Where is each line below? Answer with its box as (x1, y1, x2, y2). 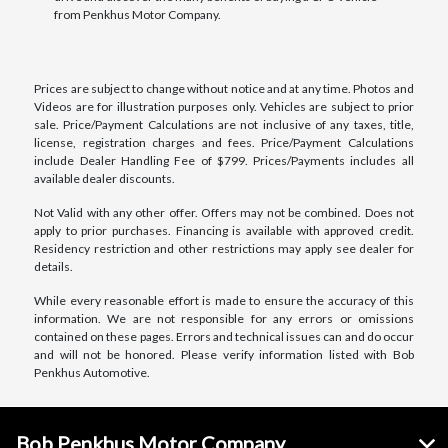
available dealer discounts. (34, 170, 176, 186)
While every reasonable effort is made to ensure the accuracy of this (34, 292, 414, 308)
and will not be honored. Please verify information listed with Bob (34, 346, 414, 362)
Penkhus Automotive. (34, 364, 151, 380)
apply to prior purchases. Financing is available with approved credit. (34, 222, 414, 238)
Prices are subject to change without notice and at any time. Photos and (34, 80, 414, 96)
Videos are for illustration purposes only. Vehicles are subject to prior (34, 98, 414, 114)
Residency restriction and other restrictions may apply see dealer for (34, 240, 414, 256)
